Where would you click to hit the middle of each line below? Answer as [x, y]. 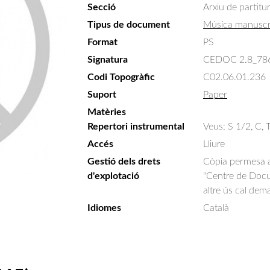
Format [102, 42]
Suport [102, 95]
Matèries [107, 112]
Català [216, 208]
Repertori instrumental [136, 127]
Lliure [214, 144]
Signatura [108, 60]
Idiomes [104, 208]
